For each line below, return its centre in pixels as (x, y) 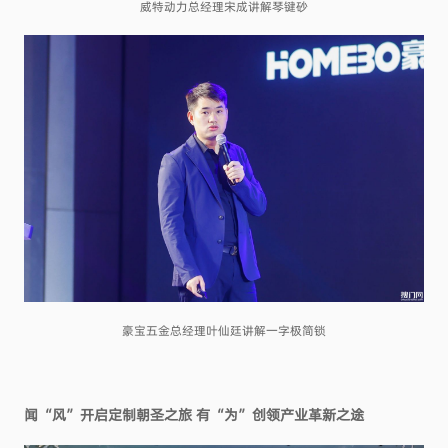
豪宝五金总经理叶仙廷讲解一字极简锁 (224, 330)
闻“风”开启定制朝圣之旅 (109, 413)
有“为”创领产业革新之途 (279, 413)
